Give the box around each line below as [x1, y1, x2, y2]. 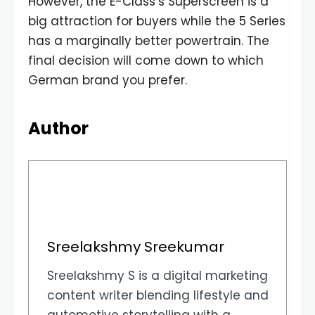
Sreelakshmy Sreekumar [46, 237, 224, 257]
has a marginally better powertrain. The [28, 32, 269, 49]
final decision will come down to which [28, 51, 264, 69]
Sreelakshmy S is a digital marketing [46, 267, 268, 285]
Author [28, 116, 89, 140]
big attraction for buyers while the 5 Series [28, 12, 285, 30]
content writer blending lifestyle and [46, 287, 269, 304]
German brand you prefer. [28, 71, 187, 89]
